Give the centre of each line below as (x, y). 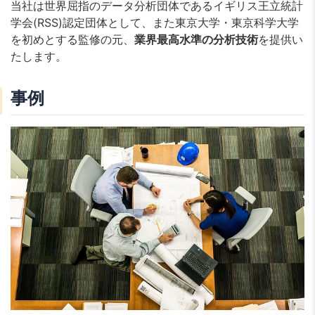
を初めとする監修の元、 (72, 40)
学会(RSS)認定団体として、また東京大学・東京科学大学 (155, 23)
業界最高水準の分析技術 (196, 40)
